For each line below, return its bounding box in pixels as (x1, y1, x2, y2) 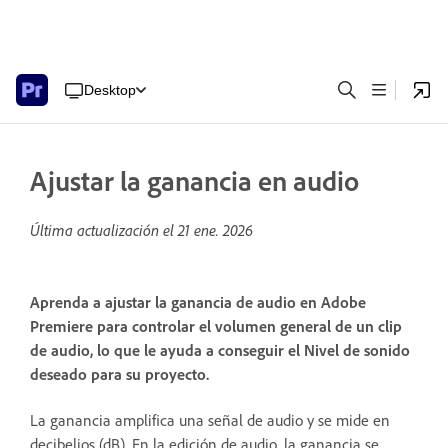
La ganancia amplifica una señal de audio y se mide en (30, 409, 390, 430)
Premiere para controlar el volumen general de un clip (30, 316, 402, 337)
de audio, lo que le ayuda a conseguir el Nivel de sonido (30, 340, 410, 361)
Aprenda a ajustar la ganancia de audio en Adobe (30, 292, 366, 313)
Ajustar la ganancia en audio (30, 163, 359, 198)
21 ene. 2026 (178, 220, 253, 240)
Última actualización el (30, 220, 178, 240)
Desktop (84, 81, 136, 98)
